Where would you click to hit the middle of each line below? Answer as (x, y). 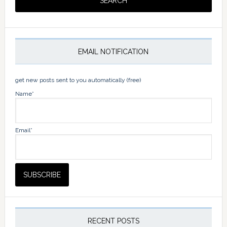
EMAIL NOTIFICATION (113, 51)
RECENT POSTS (113, 221)
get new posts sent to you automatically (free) (78, 80)
